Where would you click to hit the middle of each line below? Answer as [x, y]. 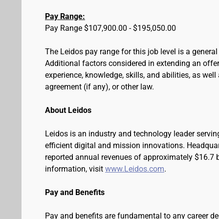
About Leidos [68, 110]
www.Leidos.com [135, 169]
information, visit [75, 169]
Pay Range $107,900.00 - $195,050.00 [110, 28]
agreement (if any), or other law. [99, 87]
